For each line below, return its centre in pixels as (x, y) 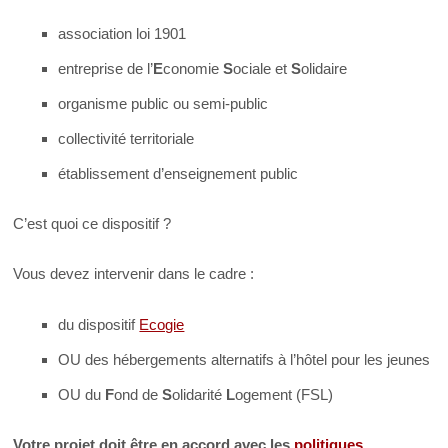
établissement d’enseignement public (178, 173)
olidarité (199, 394)
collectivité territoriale (126, 138)
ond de (138, 394)
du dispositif (99, 324)
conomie (193, 68)
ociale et (262, 68)
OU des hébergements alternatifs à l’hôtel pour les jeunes (244, 359)
